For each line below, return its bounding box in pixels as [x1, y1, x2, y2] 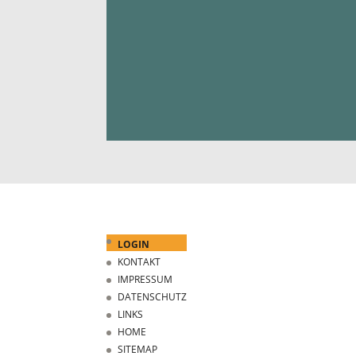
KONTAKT [118, 255, 161, 269]
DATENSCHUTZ [118, 290, 188, 304]
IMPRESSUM [118, 273, 173, 287]
